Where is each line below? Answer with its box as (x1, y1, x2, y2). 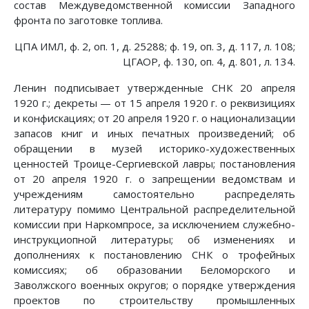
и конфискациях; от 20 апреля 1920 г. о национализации (14, 111, 295, 126)
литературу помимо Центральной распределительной (14, 202, 295, 217)
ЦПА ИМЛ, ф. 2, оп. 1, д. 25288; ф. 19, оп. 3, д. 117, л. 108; (14, 39, 295, 54)
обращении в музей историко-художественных (14, 141, 295, 156)
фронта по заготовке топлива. (14, 13, 163, 28)
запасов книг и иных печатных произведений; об (14, 126, 295, 141)
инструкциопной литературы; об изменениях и (14, 232, 295, 247)
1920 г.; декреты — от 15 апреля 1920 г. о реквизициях (14, 96, 295, 110)
